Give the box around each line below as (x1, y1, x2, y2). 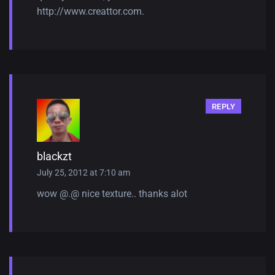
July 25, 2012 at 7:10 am (37, 167, 130, 177)
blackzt (37, 149, 72, 163)
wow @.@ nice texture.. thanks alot (37, 187, 187, 199)
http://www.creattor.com (37, 5, 142, 17)
